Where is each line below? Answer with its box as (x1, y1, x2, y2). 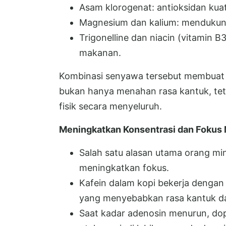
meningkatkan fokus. (79, 162, 169, 173)
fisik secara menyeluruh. (59, 100, 162, 111)
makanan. (79, 47, 121, 58)
